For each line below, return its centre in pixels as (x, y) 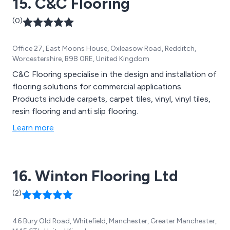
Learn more (33, 127)
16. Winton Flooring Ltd (95, 176)
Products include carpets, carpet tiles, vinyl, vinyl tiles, (111, 99)
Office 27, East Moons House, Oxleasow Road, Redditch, (104, 48)
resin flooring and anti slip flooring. (75, 111)
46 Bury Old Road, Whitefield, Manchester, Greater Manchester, (114, 221)
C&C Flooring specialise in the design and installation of (114, 74)
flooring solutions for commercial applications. (98, 86)
